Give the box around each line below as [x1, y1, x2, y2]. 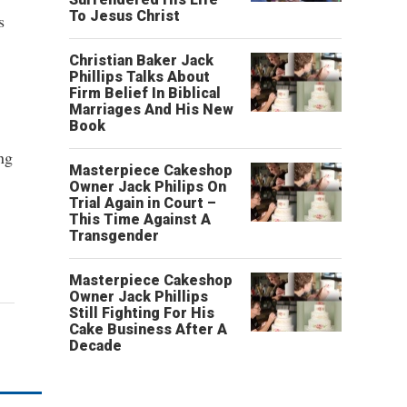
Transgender [69, 227, 159, 244]
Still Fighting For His [69, 304, 214, 322]
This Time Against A [69, 211, 211, 228]
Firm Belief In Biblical [69, 84, 221, 102]
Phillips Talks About [69, 68, 210, 85]
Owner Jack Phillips [69, 288, 208, 305]
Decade [69, 337, 122, 354]
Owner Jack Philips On [69, 178, 226, 195]
